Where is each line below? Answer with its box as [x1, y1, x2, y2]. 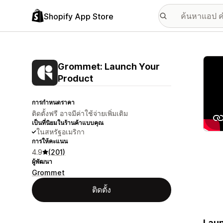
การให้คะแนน [32, 137, 68, 145]
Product [58, 73, 93, 84]
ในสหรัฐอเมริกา [36, 127, 85, 136]
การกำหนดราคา [32, 99, 75, 106]
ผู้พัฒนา [32, 158, 52, 165]
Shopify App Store [44, 11, 113, 21]
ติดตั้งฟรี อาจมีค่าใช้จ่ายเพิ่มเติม [32, 109, 128, 117]
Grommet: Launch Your [58, 61, 160, 72]
